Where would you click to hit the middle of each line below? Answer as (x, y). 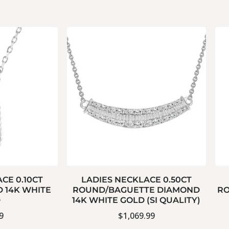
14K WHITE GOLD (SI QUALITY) (136, 200)
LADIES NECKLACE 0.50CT (136, 180)
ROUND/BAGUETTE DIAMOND (136, 190)
